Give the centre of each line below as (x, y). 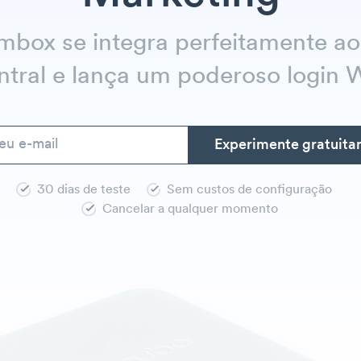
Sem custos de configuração (250, 190)
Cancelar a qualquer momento (190, 210)
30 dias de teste (83, 190)
